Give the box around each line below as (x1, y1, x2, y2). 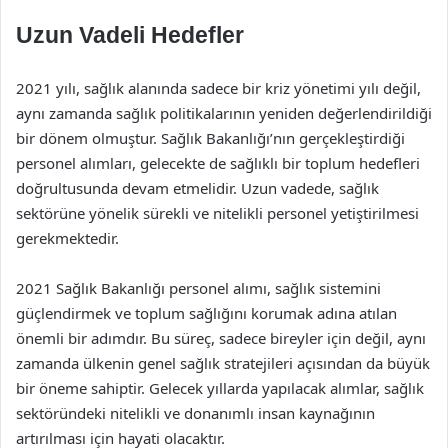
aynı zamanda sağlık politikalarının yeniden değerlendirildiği (16, 103, 432, 123)
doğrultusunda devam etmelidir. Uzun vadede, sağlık (16, 178, 379, 198)
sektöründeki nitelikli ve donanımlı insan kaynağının (16, 403, 375, 423)
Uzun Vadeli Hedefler (16, 22, 244, 48)
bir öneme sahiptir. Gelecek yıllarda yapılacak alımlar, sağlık (16, 378, 424, 398)
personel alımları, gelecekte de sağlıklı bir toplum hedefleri (16, 153, 420, 173)
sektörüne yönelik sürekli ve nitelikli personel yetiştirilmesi (16, 203, 419, 223)
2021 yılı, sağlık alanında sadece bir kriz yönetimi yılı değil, (16, 78, 421, 98)
